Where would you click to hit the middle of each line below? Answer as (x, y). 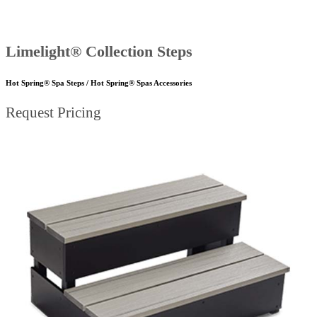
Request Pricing (53, 113)
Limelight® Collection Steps (99, 51)
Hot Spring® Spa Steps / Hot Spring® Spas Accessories (99, 82)
